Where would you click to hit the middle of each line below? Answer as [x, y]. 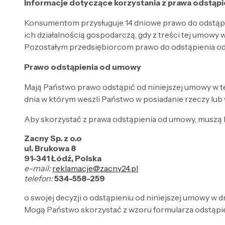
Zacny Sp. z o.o [53, 138]
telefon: [38, 178]
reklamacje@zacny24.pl [95, 168]
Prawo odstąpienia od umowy [83, 67]
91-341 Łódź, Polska [63, 158]
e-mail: [37, 168]
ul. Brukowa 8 [50, 148]
